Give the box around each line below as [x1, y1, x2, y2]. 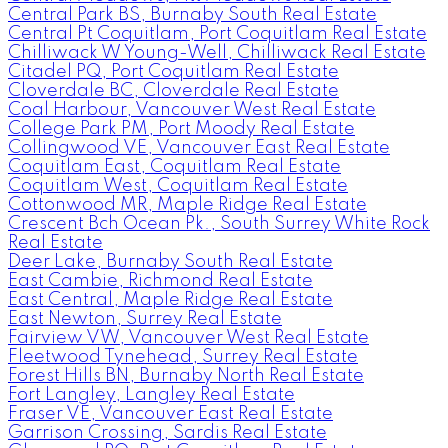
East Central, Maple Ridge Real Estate [8, 290, 333, 309]
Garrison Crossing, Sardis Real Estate [8, 423, 327, 442]
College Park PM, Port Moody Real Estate [8, 119, 355, 138]
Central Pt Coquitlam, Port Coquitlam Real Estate [8, 24, 427, 43]
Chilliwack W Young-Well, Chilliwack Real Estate [8, 43, 426, 62]
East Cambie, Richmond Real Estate [8, 271, 313, 290]
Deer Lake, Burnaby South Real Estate [8, 252, 333, 271]
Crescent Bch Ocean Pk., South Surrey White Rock [8, 214, 430, 233]
